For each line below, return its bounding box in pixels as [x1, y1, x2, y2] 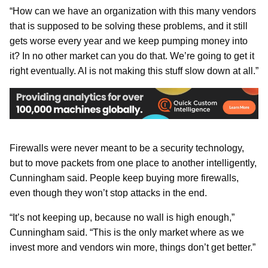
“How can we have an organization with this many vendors [10, 5, 256, 16]
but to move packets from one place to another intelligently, [10, 157, 257, 168]
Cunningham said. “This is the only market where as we [10, 227, 244, 237]
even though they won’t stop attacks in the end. [10, 187, 207, 198]
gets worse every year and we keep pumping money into [10, 35, 248, 46]
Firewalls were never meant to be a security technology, [10, 142, 244, 153]
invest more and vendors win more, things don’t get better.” [10, 242, 255, 252]
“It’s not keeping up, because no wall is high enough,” [10, 212, 234, 223]
